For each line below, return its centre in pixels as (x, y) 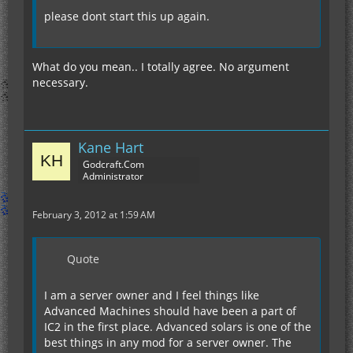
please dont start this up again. (127, 17)
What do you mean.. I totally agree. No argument (161, 67)
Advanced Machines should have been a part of (170, 311)
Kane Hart (111, 148)
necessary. (60, 83)
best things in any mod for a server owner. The (168, 343)
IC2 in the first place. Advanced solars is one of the (178, 327)
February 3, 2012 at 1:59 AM (94, 215)
